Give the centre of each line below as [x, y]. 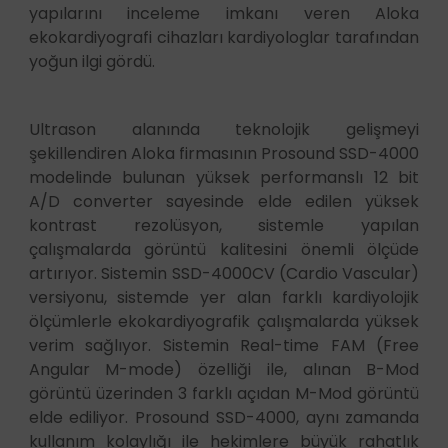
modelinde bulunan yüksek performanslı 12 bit [224, 177]
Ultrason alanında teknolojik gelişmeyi [224, 129]
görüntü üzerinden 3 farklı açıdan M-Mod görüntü [224, 393]
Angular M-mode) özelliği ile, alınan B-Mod [224, 369]
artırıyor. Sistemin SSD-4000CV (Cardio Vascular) [224, 273]
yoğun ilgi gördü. [91, 61]
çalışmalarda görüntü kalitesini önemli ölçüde [224, 249]
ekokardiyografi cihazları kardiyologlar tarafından [224, 37]
